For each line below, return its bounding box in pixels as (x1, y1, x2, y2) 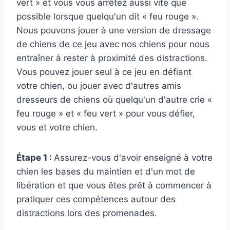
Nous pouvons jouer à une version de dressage (16, 25, 211, 36)
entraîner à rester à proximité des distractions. (16, 53, 207, 64)
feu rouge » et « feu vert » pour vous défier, (16, 108, 195, 119)
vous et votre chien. (16, 122, 98, 133)
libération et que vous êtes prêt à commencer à (16, 180, 212, 191)
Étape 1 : (16, 152, 54, 163)
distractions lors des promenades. (16, 208, 157, 219)
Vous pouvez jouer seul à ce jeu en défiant (16, 67, 191, 78)
